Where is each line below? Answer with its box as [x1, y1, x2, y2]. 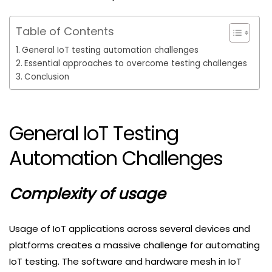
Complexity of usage [9, 183, 166, 205]
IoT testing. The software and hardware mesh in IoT [9, 255, 242, 268]
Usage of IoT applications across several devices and [9, 222, 250, 236]
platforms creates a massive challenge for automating [9, 239, 260, 252]
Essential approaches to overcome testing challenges [24, 57, 247, 69]
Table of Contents [16, 23, 114, 39]
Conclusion [24, 70, 69, 83]
